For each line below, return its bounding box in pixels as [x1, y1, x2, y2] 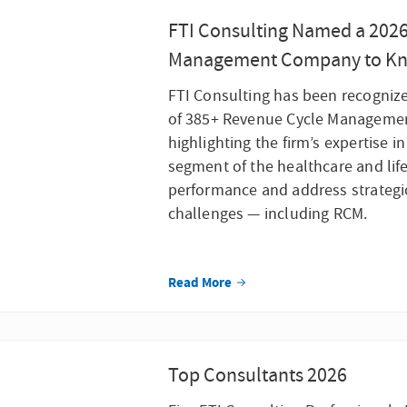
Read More [167, 273, 234, 293]
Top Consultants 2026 [167, 362, 347, 389]
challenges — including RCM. [167, 203, 368, 224]
